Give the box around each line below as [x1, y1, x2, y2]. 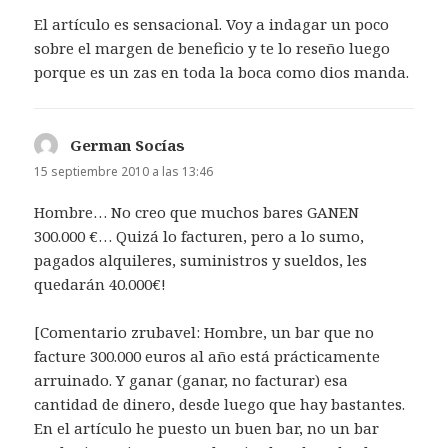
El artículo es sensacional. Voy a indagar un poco [34, 13, 390, 34]
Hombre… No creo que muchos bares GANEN [34, 201, 360, 222]
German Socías [70, 134, 186, 155]
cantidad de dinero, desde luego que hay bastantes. [34, 393, 406, 414]
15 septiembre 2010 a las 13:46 [34, 162, 214, 180]
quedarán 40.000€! [34, 273, 167, 294]
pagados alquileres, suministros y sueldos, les [34, 249, 368, 270]
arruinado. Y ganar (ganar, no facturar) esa [34, 369, 349, 390]
